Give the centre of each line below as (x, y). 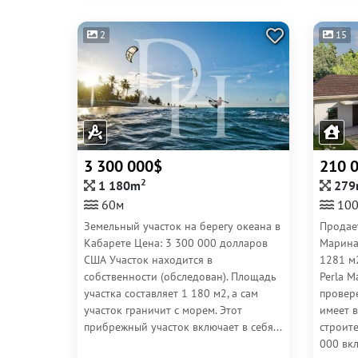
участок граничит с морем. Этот (163, 310)
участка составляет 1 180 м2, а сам (171, 293)
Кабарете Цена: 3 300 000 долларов (176, 243)
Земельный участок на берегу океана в (182, 226)
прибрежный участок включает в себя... (183, 327)
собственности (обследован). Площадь (180, 276)
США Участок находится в (148, 260)
